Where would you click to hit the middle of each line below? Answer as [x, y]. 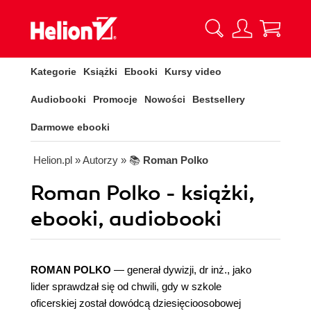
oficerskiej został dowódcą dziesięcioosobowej [136, 303]
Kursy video [193, 72]
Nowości [165, 99]
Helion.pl [53, 160]
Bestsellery [219, 99]
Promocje [115, 99]
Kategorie [53, 72]
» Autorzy [96, 160]
